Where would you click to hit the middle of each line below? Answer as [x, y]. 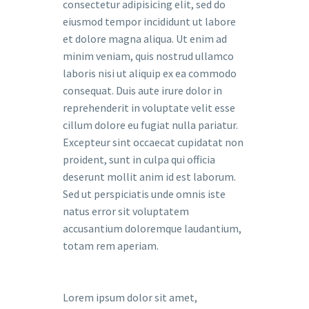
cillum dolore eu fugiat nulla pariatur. [150, 125]
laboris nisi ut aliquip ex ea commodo [150, 73]
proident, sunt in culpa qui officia [139, 159]
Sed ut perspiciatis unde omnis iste [144, 194]
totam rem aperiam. [111, 246]
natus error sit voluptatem [126, 211]
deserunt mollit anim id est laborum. [149, 177]
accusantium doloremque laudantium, [152, 228]
